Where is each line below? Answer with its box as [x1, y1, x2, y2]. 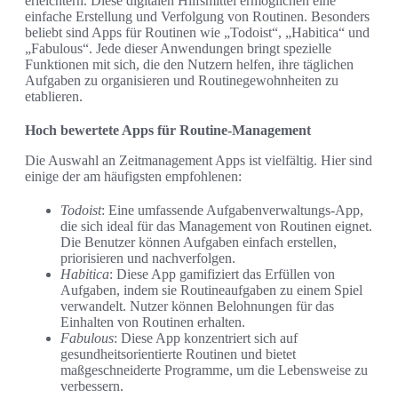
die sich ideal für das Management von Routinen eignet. [60, 219, 372, 235]
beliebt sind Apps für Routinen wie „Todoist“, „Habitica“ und [25, 25, 370, 41]
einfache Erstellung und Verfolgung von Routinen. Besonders [25, 9, 370, 25]
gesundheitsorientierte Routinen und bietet [60, 346, 296, 362]
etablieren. [25, 89, 83, 105]
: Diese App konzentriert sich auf [114, 330, 298, 346]
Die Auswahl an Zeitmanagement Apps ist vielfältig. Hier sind [25, 153, 372, 169]
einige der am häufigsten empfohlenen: [25, 169, 242, 185]
